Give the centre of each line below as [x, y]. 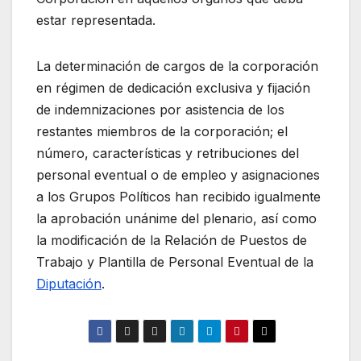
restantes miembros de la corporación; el [162, 132]
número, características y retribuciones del [168, 154]
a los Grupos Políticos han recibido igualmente [178, 197]
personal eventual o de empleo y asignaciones [178, 175]
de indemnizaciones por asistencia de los [160, 110]
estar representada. [96, 21]
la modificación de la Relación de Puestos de [172, 241]
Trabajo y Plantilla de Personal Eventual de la [175, 262]
